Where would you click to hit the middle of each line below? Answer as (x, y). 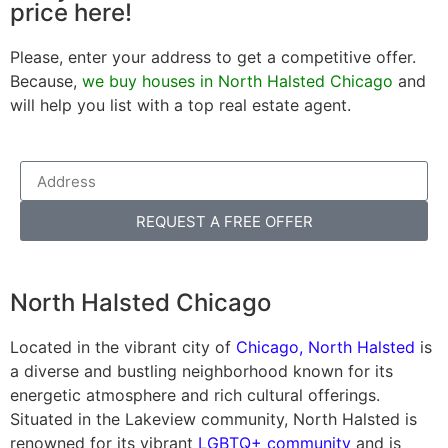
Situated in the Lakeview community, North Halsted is (213, 419)
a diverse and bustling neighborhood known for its (201, 371)
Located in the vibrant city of (123, 347)
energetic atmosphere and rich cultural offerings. (195, 395)
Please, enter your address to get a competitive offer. (213, 56)
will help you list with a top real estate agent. (180, 104)
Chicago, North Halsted (325, 347)
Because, (46, 80)
